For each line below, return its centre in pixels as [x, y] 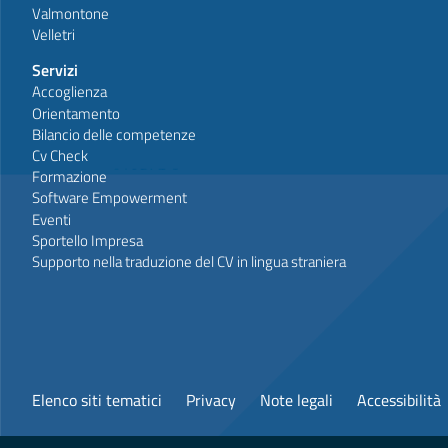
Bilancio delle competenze [114, 134]
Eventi [51, 219]
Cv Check [60, 155]
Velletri [53, 35]
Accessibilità [399, 400]
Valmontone [70, 14]
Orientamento [76, 113]
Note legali [296, 400]
